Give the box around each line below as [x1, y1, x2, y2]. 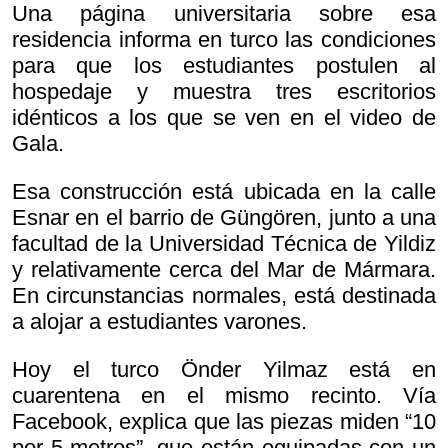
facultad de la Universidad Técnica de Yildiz [12, 231, 436, 257]
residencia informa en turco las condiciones [12, 27, 436, 53]
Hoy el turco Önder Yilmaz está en [12, 357, 436, 383]
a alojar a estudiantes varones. [12, 309, 307, 335]
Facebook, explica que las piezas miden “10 [12, 409, 436, 435]
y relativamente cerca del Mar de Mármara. [12, 257, 436, 283]
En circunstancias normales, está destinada [12, 283, 436, 309]
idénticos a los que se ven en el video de [12, 105, 436, 131]
